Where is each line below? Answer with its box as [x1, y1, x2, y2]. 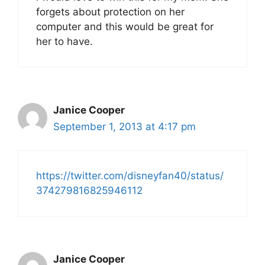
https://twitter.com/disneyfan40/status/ [36, 170, 224, 182]
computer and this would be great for [36, 20, 214, 33]
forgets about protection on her [36, 5, 185, 18]
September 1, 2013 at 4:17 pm [53, 120, 196, 132]
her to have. [36, 35, 93, 47]
